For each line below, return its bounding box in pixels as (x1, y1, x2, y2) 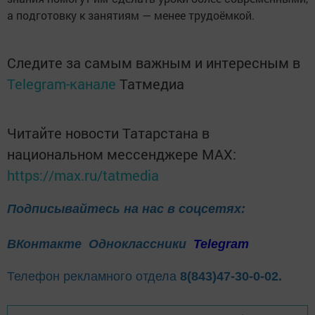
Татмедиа (120, 75, 184, 94)
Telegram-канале (7, 75, 116, 94)
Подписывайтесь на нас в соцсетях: (7, 202, 245, 217)
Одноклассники (89, 237, 190, 252)
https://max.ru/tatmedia (7, 166, 159, 185)
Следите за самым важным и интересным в (7, 53, 300, 72)
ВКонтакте (7, 237, 82, 252)
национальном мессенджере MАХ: (7, 145, 236, 164)
